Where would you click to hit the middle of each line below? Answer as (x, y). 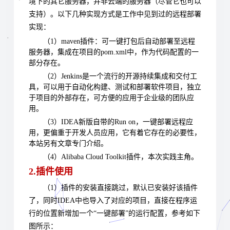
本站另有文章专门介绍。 (68, 144)
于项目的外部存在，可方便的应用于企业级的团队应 (111, 98)
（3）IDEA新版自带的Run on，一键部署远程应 (118, 122)
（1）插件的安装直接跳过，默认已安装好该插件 (120, 188)
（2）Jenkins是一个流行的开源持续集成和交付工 (120, 76)
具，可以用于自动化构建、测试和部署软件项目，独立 (115, 87)
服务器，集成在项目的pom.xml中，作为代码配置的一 (114, 52)
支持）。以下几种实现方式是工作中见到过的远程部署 (115, 14)
